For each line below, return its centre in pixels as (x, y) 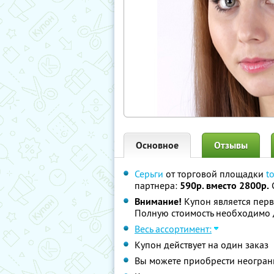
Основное (157, 145)
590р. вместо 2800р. (224, 186)
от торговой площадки (215, 174)
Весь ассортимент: (173, 229)
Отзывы (231, 145)
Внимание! (158, 202)
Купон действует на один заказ (202, 245)
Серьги (149, 174)
